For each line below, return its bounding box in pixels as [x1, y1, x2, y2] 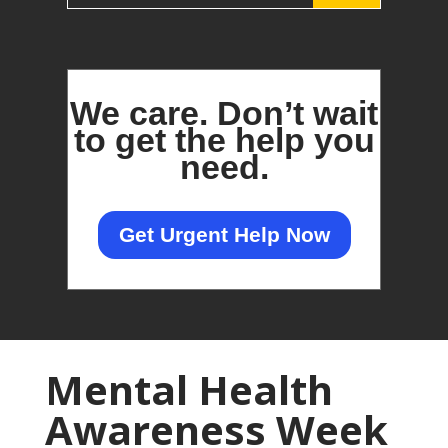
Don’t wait [208, 94, 378, 133]
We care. [70, 94, 208, 133]
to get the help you [73, 121, 375, 160]
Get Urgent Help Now [118, 223, 330, 247]
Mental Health [44, 361, 333, 417]
